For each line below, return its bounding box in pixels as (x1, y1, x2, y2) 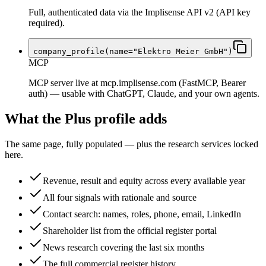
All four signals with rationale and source (43, 192, 197, 202)
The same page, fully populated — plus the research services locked (5, 138, 258, 149)
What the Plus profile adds (5, 111, 167, 127)
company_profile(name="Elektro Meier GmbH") (33, 47, 233, 56)
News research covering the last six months (43, 242, 204, 252)
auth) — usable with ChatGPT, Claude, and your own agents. (28, 88, 259, 99)
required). (28, 18, 65, 28)
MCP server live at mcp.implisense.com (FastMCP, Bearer (28, 78, 246, 88)
